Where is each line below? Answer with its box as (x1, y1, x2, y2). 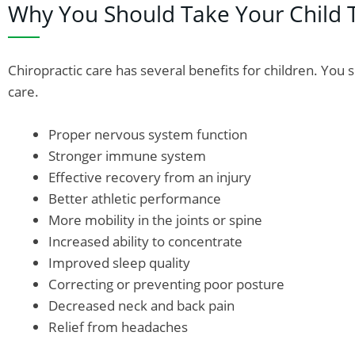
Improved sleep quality (48, 253, 190, 272)
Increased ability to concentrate (48, 231, 242, 250)
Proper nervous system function (48, 124, 247, 143)
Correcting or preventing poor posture (48, 274, 284, 293)
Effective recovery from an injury (48, 167, 251, 186)
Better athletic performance (48, 189, 221, 208)
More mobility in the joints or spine (48, 210, 262, 229)
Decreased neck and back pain (48, 296, 235, 315)
